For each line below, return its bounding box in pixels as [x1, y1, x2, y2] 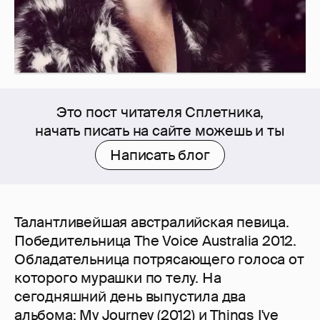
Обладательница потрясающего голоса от [14, 250, 304, 269]
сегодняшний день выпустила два [14, 287, 246, 306]
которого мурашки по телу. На [14, 269, 221, 288]
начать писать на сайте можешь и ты [35, 121, 285, 141]
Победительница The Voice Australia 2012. [14, 231, 297, 251]
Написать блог [110, 146, 210, 165]
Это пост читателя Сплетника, [56, 103, 264, 122]
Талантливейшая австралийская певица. [14, 213, 289, 232]
